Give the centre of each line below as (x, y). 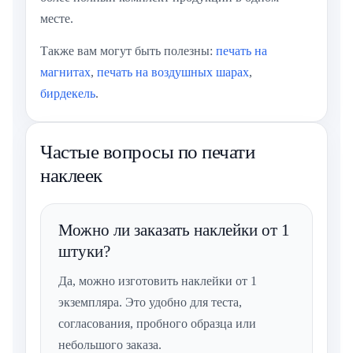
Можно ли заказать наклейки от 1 (174, 230)
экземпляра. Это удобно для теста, (150, 303)
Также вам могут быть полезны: (128, 51)
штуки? (84, 252)
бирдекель (68, 94)
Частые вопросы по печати (147, 152)
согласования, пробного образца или (157, 324)
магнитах (65, 72)
